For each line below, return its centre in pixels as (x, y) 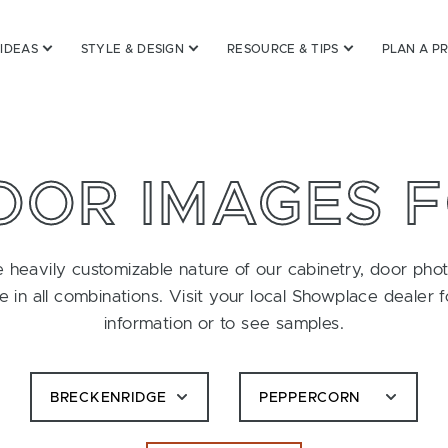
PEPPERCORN (309, 397)
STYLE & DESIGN (132, 49)
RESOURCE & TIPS (283, 49)
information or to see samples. (224, 323)
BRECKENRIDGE (108, 397)
